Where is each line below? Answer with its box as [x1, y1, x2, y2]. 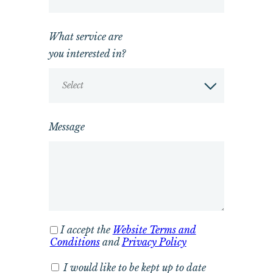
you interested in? [48, 48, 126, 60]
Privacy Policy [121, 235, 186, 248]
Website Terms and [112, 223, 196, 236]
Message [48, 121, 85, 133]
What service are [48, 30, 122, 43]
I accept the [60, 223, 113, 236]
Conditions [49, 235, 100, 248]
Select [62, 80, 84, 91]
